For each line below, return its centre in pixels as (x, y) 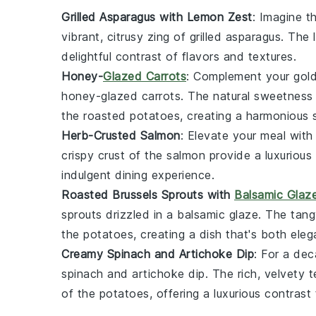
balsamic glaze (218, 214)
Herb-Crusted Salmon (121, 135)
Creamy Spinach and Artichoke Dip (158, 254)
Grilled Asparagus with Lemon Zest (157, 17)
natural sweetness (263, 96)
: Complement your (240, 76)
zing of (166, 36)
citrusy (125, 36)
